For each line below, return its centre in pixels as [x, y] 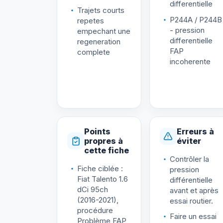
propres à [104, 141]
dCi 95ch [93, 189]
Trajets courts [101, 10]
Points [97, 131]
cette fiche [107, 150]
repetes [91, 20]
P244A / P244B [196, 19]
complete [94, 52]
